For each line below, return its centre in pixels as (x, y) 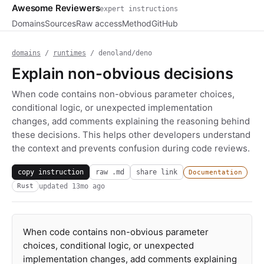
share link (157, 172)
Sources (60, 23)
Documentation (215, 172)
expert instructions (139, 9)
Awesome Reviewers (56, 8)
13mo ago (88, 186)
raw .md (110, 172)
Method (137, 23)
